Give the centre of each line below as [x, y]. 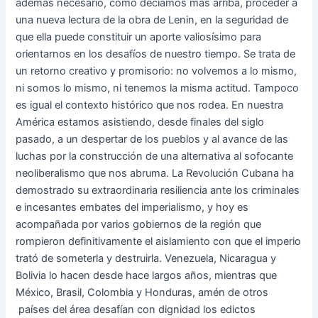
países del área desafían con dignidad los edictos [136, 309]
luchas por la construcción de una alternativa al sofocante [155, 156]
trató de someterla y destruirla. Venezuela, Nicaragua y [146, 258]
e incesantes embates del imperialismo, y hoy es [132, 207]
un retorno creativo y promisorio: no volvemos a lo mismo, [157, 71]
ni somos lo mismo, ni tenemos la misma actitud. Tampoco [158, 88]
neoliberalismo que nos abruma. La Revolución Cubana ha [155, 173]
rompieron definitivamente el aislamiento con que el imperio [159, 241]
